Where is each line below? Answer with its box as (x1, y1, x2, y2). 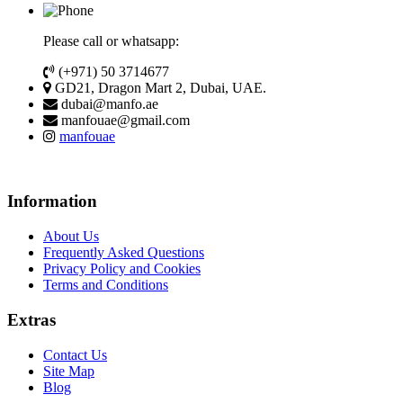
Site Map (43, 363, 94, 379)
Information (7, 192, 97, 211)
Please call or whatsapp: (43, 32, 179, 49)
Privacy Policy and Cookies (43, 261, 201, 277)
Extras (7, 309, 56, 329)
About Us (43, 228, 99, 245)
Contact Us (43, 346, 107, 363)
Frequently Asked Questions (43, 245, 204, 261)
